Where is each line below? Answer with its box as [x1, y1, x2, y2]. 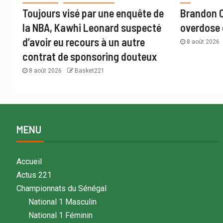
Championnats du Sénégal [16, 183, 107, 193]
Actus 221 [16, 170, 52, 180]
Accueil [16, 156, 42, 166]
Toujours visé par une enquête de [22, 6, 164, 19]
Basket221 [75, 67, 105, 74]
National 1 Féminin [28, 210, 93, 220]
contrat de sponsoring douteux [22, 49, 157, 63]
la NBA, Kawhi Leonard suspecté [22, 20, 161, 34]
